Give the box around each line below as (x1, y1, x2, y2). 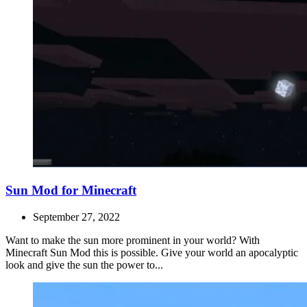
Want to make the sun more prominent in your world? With (5, 234, 260, 246)
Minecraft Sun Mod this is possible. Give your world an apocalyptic (5, 246, 298, 258)
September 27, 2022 (33, 210, 120, 223)
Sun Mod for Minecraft (5, 183, 136, 197)
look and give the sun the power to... (5, 258, 163, 271)
